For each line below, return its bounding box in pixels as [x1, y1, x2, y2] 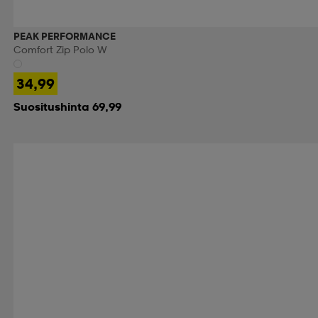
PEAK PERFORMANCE [13, 29, 116, 42]
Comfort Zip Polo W [13, 43, 107, 55]
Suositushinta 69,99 [13, 99, 121, 114]
